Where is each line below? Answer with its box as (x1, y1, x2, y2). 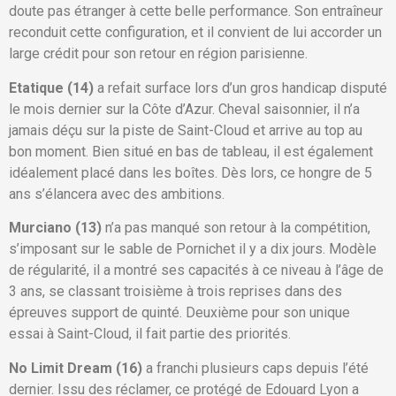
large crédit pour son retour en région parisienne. (9, 45, 308, 63)
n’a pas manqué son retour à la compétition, (102, 219, 370, 237)
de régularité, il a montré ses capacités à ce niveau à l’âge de (9, 262, 384, 279)
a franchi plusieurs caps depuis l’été (146, 359, 369, 377)
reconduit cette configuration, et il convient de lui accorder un (9, 24, 382, 42)
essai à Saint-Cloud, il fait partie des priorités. (9, 325, 291, 343)
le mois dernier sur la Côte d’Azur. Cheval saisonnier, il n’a (9, 100, 360, 118)
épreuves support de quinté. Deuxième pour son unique (9, 304, 350, 322)
